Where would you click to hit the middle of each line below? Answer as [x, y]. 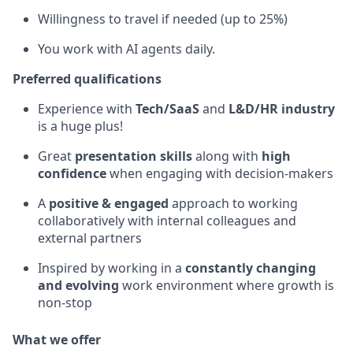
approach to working [235, 203]
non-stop [65, 302]
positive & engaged [110, 203]
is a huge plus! [80, 126]
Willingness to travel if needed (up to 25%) [163, 19]
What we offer [57, 339]
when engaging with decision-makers [220, 173]
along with [227, 156]
